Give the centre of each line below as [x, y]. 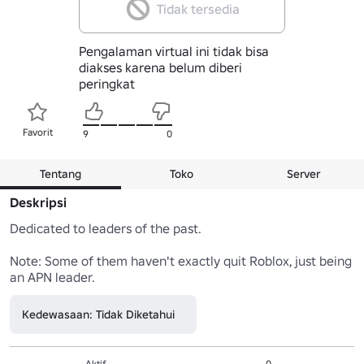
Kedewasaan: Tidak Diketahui [98, 314]
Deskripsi [38, 202]
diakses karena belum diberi [160, 67]
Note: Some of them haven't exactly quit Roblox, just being [181, 260]
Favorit [37, 132]
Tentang [61, 173]
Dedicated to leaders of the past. [106, 228]
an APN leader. [52, 277]
